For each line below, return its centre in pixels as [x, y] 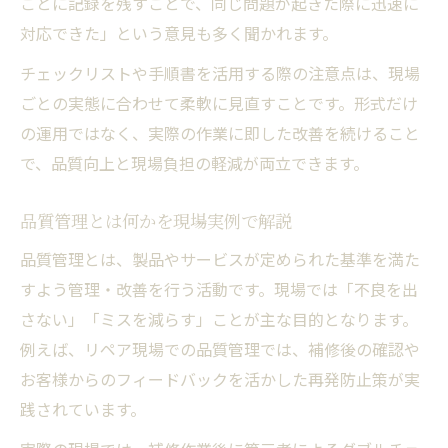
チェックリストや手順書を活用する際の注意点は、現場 [220, 72]
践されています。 [83, 408]
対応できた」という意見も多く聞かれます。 [179, 32]
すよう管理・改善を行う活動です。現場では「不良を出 [219, 288]
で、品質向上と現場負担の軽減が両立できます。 [194, 162]
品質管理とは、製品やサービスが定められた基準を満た [220, 258]
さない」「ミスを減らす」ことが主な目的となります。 [219, 318]
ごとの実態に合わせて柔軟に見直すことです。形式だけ [219, 102]
